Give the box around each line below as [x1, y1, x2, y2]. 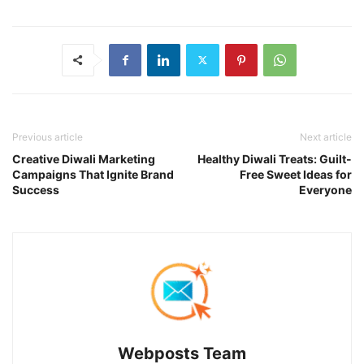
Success [12, 182, 59, 197]
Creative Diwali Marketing [12, 151, 155, 166]
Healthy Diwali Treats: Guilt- [197, 151, 352, 166]
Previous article [12, 130, 83, 143]
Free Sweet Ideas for [240, 167, 352, 181]
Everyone [299, 182, 352, 197]
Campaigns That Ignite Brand [12, 167, 174, 181]
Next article [300, 130, 352, 143]
